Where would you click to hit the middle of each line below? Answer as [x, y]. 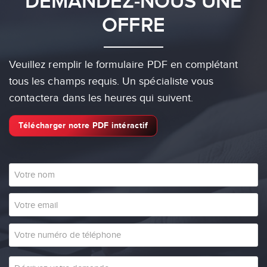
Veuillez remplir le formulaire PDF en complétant [124, 65]
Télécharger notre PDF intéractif [83, 125]
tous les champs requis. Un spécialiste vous [111, 81]
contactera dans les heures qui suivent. [101, 98]
